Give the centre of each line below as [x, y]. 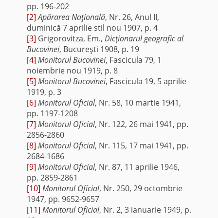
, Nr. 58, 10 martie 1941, [138, 102]
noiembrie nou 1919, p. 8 [72, 70]
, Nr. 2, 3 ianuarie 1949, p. [145, 209]
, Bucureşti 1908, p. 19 [99, 49]
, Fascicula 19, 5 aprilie [146, 81]
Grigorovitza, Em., [70, 38]
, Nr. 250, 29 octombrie [141, 188]
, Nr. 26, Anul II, [132, 17]
